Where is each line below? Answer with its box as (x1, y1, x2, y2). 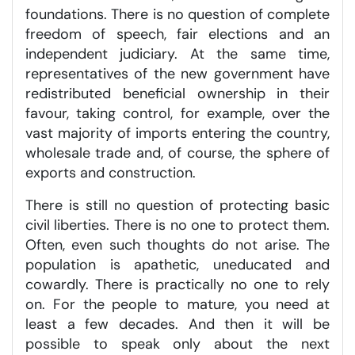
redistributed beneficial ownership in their (25, 83, 330, 103)
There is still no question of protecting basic (25, 195, 330, 215)
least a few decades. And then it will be (25, 314, 330, 334)
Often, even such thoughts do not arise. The (25, 235, 330, 254)
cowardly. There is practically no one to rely (25, 274, 330, 294)
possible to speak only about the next (25, 334, 330, 353)
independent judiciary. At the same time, (25, 44, 330, 63)
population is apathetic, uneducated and (25, 254, 330, 274)
